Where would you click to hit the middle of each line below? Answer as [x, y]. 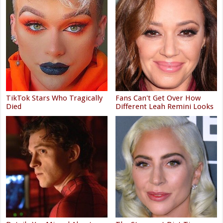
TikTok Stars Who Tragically [55, 98]
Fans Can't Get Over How [158, 98]
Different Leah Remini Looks [165, 107]
